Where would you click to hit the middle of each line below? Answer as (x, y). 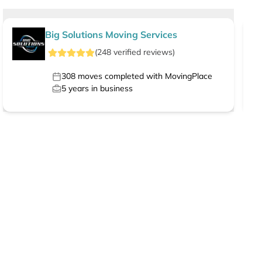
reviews (158, 52)
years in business (100, 89)
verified (127, 52)
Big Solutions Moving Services (111, 35)
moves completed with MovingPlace (144, 76)
